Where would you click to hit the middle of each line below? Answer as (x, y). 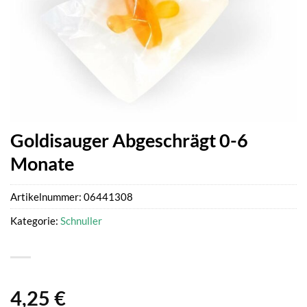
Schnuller (81, 220)
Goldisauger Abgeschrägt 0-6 (129, 140)
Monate (42, 163)
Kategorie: (35, 220)
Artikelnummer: (47, 196)
